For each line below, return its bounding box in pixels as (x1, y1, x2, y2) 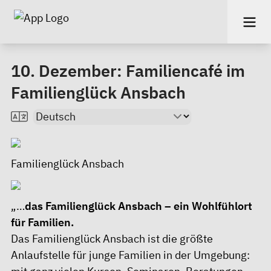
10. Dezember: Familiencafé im (11, 60, 245, 81)
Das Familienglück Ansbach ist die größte (11, 232, 213, 246)
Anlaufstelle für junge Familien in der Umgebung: (11, 248, 250, 262)
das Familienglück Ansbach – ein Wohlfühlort (25, 199, 252, 213)
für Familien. (11, 215, 74, 229)
